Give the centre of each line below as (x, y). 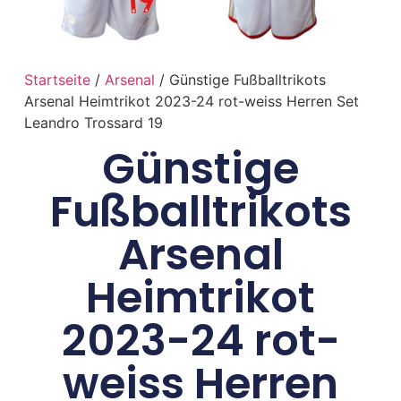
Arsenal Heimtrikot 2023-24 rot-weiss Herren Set (191, 101)
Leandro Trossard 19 (93, 122)
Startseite (57, 79)
